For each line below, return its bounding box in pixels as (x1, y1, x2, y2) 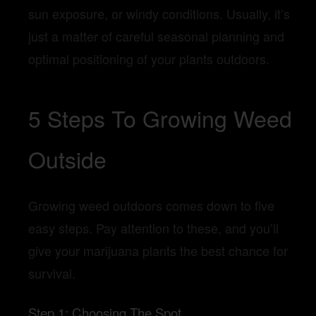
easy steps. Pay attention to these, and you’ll (28, 219, 279, 238)
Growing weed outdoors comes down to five (28, 196, 274, 215)
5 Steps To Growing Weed (28, 102, 292, 135)
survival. (28, 264, 75, 283)
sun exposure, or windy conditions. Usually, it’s (28, 4, 290, 23)
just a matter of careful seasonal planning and (28, 27, 284, 46)
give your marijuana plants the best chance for (28, 241, 288, 260)
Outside (28, 142, 107, 176)
